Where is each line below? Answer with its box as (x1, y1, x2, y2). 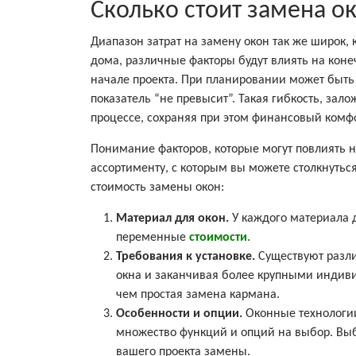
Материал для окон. (116, 211, 232, 225)
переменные (116, 230, 189, 244)
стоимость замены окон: (91, 180, 224, 194)
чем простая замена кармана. (116, 288, 280, 301)
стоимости (189, 230, 247, 244)
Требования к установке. (116, 250, 258, 263)
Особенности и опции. (116, 307, 246, 320)
